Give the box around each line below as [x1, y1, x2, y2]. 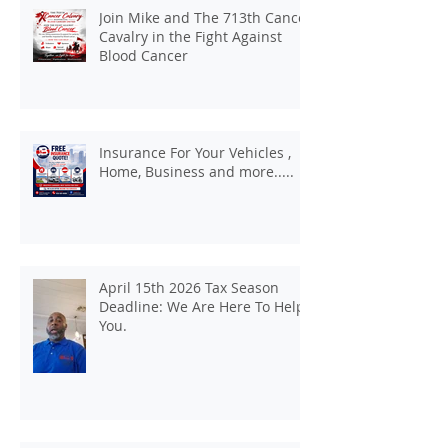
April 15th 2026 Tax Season [99, 277, 279, 297]
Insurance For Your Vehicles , [99, 142, 291, 162]
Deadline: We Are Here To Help [99, 296, 305, 316]
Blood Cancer [99, 45, 188, 65]
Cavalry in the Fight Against [99, 26, 282, 46]
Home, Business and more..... [99, 161, 294, 181]
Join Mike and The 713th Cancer [99, 7, 312, 27]
